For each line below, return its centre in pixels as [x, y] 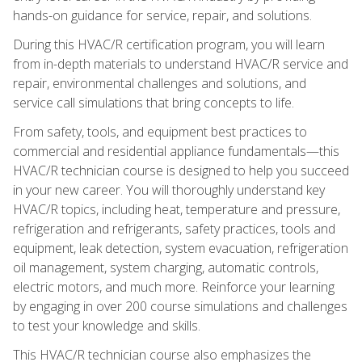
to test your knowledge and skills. [107, 325]
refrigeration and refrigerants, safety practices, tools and [174, 228]
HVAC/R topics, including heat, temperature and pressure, [177, 209]
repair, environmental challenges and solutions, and [160, 83]
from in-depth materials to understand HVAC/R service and [181, 63]
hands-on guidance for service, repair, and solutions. [162, 15]
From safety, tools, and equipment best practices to [160, 131]
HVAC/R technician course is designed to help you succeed [181, 170]
